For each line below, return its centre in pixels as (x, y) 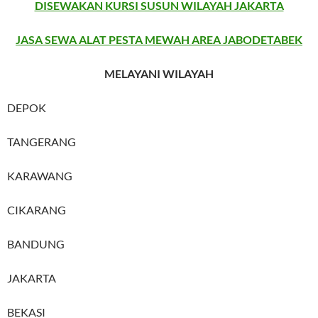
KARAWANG (40, 175)
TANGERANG (42, 141)
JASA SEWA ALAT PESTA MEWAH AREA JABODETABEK (159, 39)
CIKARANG (37, 209)
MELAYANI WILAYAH (159, 73)
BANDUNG (36, 243)
